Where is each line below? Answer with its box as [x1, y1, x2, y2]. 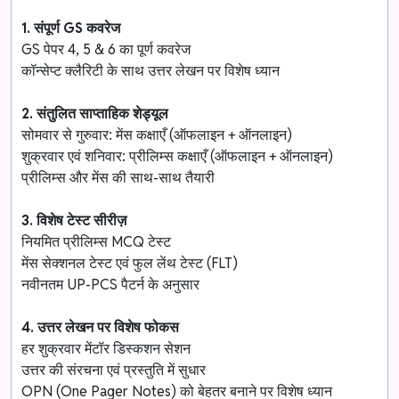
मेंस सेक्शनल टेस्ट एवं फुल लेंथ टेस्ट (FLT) [21, 253, 239, 273]
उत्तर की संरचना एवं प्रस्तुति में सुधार [21, 360, 207, 379]
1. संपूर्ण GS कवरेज [21, 18, 121, 37]
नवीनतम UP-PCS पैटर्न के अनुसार [21, 274, 200, 294]
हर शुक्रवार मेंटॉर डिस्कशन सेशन [21, 338, 191, 358]
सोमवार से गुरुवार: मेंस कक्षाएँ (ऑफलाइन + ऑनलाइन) [21, 125, 293, 144]
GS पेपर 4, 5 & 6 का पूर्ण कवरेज [21, 39, 191, 59]
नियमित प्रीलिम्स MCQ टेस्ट [21, 232, 172, 251]
